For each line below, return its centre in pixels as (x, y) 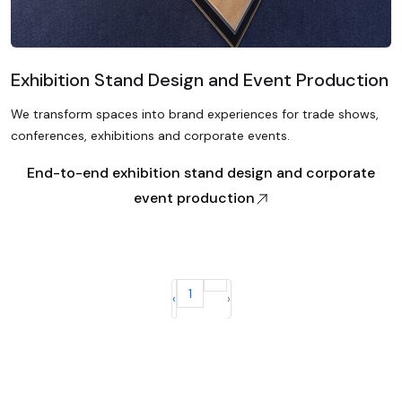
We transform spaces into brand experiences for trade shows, (195, 114)
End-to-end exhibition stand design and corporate (201, 173)
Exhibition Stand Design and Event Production (200, 80)
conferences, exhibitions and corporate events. (150, 135)
